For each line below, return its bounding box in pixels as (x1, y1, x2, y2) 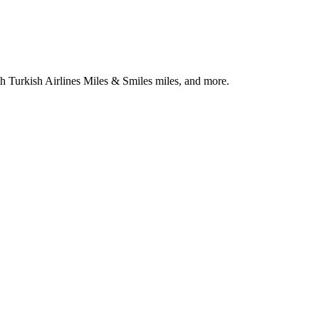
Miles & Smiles (83, 75, 152, 88)
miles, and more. (155, 75, 229, 88)
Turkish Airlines (9, 75, 80, 88)
